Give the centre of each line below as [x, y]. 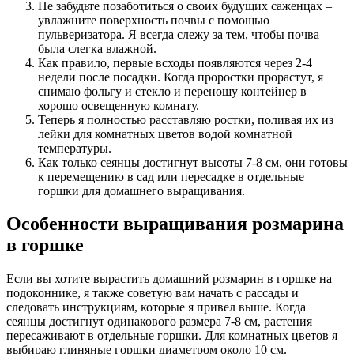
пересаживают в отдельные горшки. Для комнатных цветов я [172, 336]
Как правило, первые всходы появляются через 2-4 [175, 62]
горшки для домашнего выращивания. [141, 190]
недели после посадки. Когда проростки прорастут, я [181, 77]
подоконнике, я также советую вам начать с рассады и [153, 293]
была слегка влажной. [97, 48]
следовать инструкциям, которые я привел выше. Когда [156, 307]
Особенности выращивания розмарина [175, 224]
